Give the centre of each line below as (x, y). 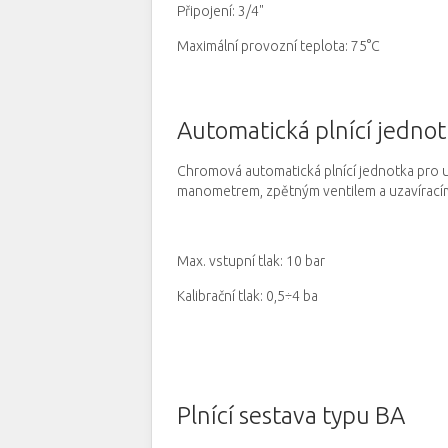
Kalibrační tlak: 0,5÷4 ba (247, 296)
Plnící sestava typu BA (291, 415)
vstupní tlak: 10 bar (267, 261)
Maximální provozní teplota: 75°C (278, 46)
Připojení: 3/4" (220, 11)
